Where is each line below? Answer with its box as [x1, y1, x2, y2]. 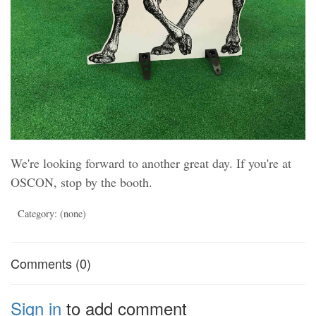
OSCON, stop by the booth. [11, 174, 152, 191]
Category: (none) [18, 207, 86, 221]
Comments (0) [11, 254, 91, 273]
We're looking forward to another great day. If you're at [11, 154, 291, 172]
